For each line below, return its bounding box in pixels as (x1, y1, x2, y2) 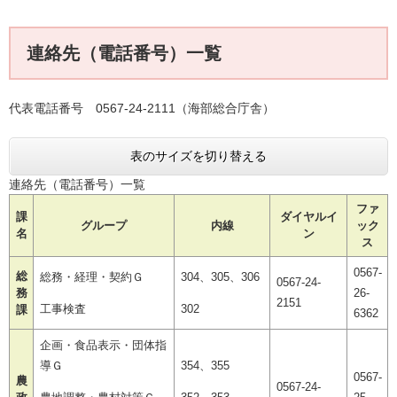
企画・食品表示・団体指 (39, 338, 167, 352)
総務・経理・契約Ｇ (39, 269, 144, 284)
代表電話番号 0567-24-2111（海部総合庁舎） (9, 100, 275, 115)
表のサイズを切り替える (130, 148, 267, 163)
